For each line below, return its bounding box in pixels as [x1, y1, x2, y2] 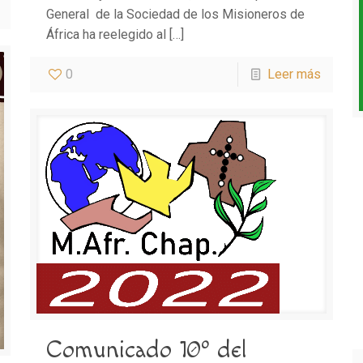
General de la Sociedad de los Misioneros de [45, 6, 305, 22]
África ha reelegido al [45, 27, 166, 42]
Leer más [267, 66, 322, 82]
